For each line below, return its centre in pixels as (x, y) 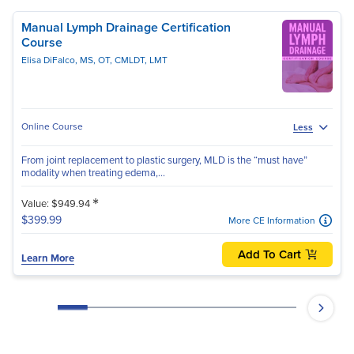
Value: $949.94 (57, 203)
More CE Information (272, 220)
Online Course (52, 127)
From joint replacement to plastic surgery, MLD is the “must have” (164, 160)
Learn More (48, 258)
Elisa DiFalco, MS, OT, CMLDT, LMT (94, 60)
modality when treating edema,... (93, 172)
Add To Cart (269, 254)
